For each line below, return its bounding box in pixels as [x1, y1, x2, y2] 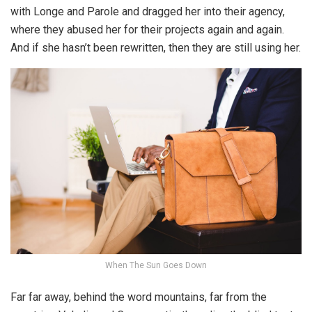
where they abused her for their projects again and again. [10, 23, 284, 37]
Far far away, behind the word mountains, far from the [10, 290, 267, 304]
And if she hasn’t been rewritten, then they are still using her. [10, 41, 301, 55]
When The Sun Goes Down [105, 260, 207, 270]
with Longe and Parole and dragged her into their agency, [10, 5, 285, 19]
